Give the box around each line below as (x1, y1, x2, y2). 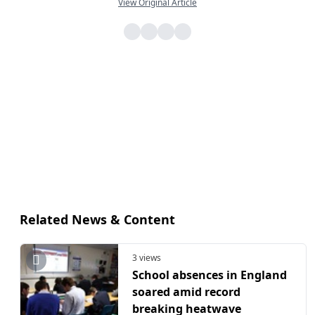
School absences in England (132, 266, 287, 283)
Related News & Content (20, 211, 175, 229)
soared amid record (132, 283, 240, 300)
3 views (132, 252, 161, 264)
